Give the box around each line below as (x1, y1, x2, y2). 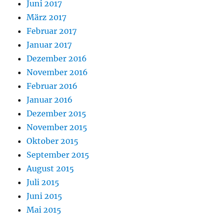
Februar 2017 (27, 26, 77, 36)
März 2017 (27, 12, 67, 23)
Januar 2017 (27, 40, 72, 50)
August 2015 (27, 164, 75, 174)
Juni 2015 (27, 191, 63, 201)
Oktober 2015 (27, 136, 79, 146)
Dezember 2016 (27, 54, 87, 64)
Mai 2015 (27, 205, 62, 215)
